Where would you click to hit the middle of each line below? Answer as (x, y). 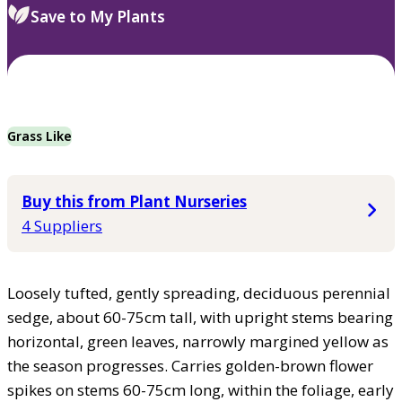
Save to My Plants (98, 16)
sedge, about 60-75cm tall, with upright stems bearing (200, 317)
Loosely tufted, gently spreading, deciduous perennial (199, 293)
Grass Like (39, 135)
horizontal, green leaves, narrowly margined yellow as (198, 341)
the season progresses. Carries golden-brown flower (190, 365)
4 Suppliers (62, 225)
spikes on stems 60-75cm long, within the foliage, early (201, 389)
